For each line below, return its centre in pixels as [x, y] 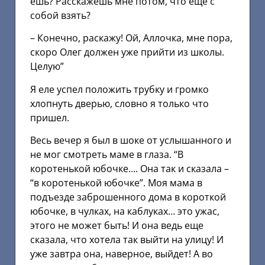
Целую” [47, 67]
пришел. [50, 117]
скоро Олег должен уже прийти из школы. [127, 52]
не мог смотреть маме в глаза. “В [107, 154]
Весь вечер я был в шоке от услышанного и [131, 140]
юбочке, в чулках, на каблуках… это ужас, [125, 211]
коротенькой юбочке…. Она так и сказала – [130, 168]
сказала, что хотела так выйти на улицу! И [127, 239]
